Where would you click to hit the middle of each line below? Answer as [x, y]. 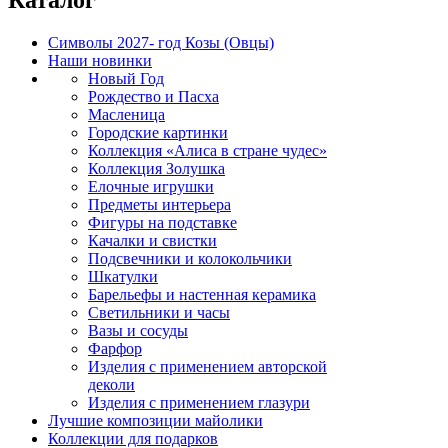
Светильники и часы [159, 312]
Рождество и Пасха [153, 96]
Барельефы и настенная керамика [202, 294]
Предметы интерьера [159, 204]
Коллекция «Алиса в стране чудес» [207, 150]
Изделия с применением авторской [207, 366]
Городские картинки [158, 132]
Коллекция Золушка [156, 168]
